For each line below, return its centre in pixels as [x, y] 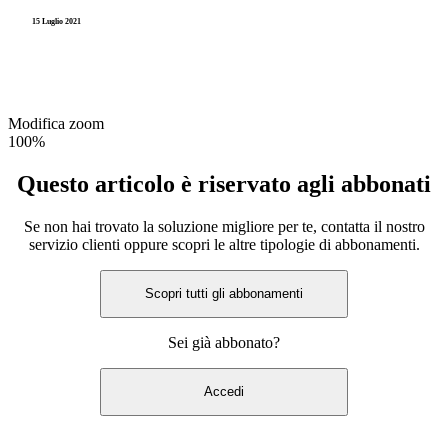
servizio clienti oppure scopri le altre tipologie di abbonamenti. [224, 244]
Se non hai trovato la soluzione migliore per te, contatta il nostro [224, 226]
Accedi [224, 392]
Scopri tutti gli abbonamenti [224, 294]
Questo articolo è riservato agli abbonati [224, 183]
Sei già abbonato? [224, 342]
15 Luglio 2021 [56, 21]
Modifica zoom [56, 123]
